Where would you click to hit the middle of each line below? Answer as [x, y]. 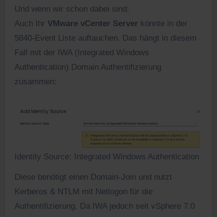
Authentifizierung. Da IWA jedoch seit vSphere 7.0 [104, 206]
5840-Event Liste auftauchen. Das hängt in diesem [105, 38]
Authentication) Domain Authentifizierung [88, 67]
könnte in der [163, 23]
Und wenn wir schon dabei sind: [72, 9]
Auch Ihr [31, 23]
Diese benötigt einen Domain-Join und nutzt [93, 177]
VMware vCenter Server [93, 23]
